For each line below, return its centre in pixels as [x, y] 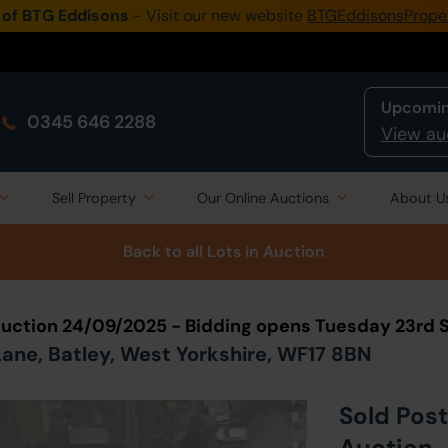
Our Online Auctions [263, 198]
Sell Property [94, 198]
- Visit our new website [218, 15]
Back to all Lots [182, 251]
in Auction [283, 251]
